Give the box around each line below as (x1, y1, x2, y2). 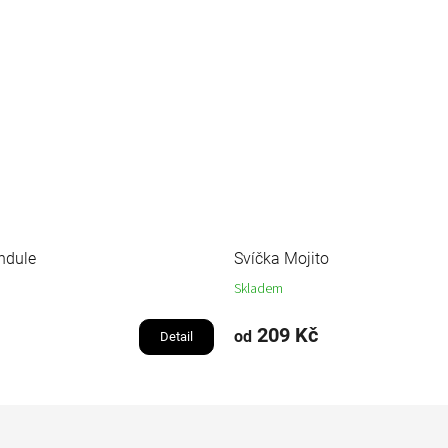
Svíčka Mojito (234, 249, 329, 269)
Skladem (234, 279, 283, 300)
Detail (160, 329, 193, 345)
